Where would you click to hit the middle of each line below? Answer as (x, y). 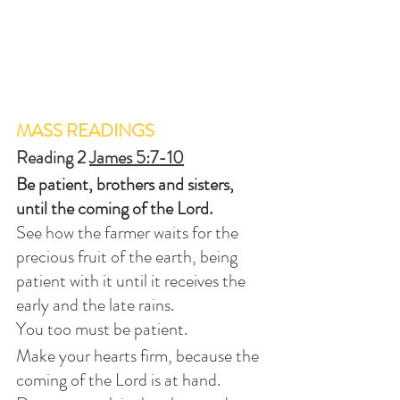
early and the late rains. (95, 304)
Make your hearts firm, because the (139, 355)
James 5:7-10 (137, 157)
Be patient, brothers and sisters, (127, 184)
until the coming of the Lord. (114, 208)
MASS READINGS (85, 130)
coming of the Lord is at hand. (118, 379)
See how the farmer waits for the (129, 232)
